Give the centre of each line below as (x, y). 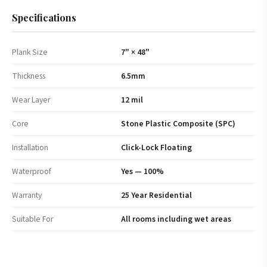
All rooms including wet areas (176, 219)
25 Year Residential (156, 195)
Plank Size (30, 52)
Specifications (44, 17)
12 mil (132, 100)
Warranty (27, 195)
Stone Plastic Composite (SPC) (178, 123)
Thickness (29, 76)
